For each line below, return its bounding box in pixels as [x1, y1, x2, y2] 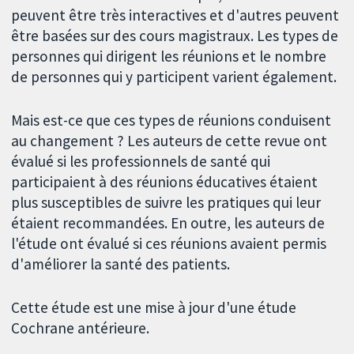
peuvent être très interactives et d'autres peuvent [11, 6, 340, 25]
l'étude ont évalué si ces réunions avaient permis [11, 234, 327, 254]
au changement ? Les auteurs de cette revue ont [11, 131, 328, 151]
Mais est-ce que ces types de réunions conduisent [11, 111, 332, 130]
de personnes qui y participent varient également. [11, 67, 337, 87]
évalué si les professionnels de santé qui [11, 152, 271, 171]
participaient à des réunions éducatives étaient [11, 172, 318, 192]
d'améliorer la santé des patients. [11, 254, 231, 274]
